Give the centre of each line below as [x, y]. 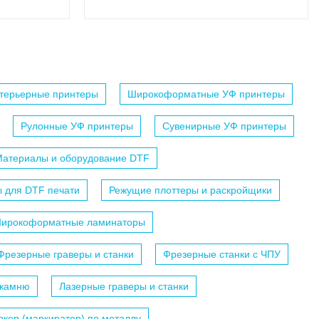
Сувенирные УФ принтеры [224, 126]
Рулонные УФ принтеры [77, 126]
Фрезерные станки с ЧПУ [222, 255]
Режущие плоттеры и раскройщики [190, 190]
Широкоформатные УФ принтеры [206, 94]
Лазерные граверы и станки [124, 287]
